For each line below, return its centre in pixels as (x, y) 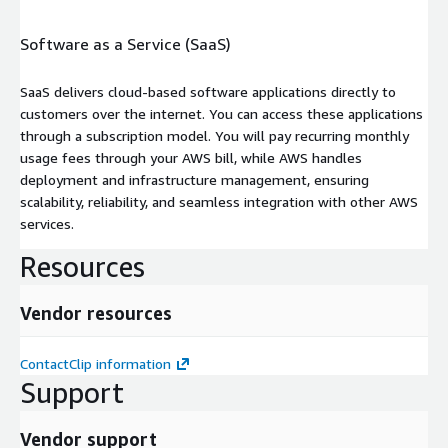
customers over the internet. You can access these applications (221, 113)
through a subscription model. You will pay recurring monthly (214, 135)
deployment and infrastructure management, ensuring (194, 179)
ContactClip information (95, 363)
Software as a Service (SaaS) (125, 44)
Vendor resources (96, 312)
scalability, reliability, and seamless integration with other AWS (219, 201)
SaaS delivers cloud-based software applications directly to (208, 91)
